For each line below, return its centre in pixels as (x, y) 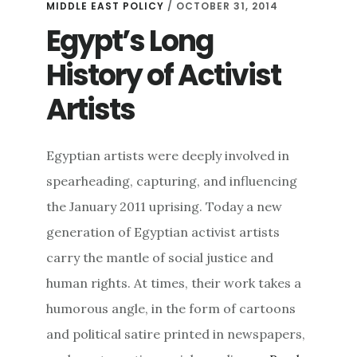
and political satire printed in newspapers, (176, 333)
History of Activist (164, 75)
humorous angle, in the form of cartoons (171, 308)
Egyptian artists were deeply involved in (168, 155)
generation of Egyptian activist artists (163, 231)
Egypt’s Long (130, 41)
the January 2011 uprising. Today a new (165, 206)
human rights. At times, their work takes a (174, 282)
